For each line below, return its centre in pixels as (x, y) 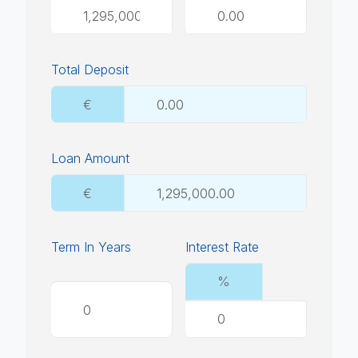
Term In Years (91, 247)
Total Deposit (90, 70)
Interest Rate (222, 247)
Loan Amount (90, 159)
